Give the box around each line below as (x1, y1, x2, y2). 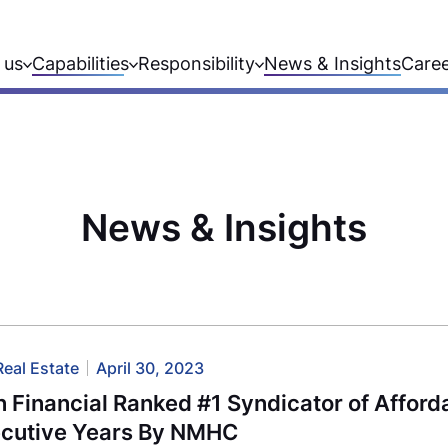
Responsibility (138, 53, 255, 74)
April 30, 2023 (96, 357, 205, 378)
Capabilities (32, 53, 129, 74)
